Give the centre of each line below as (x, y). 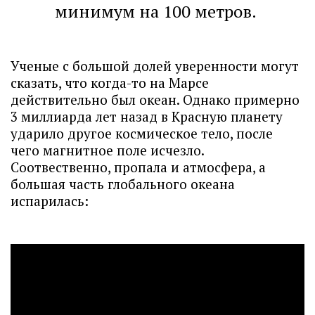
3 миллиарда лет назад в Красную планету (147, 116)
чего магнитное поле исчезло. (107, 150)
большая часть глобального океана (123, 184)
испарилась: (51, 201)
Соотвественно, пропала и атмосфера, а (138, 167)
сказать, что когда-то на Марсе (110, 83)
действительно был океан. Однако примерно (155, 99)
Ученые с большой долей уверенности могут (155, 66)
